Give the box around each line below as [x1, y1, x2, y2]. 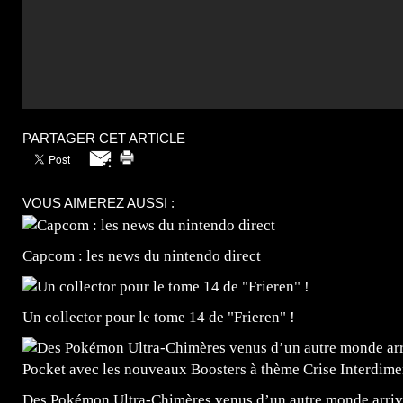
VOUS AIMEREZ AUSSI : [22, 195, 175, 211]
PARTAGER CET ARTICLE [22, 130, 185, 147]
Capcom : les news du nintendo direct [22, 247, 261, 265]
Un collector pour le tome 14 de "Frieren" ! [22, 309, 295, 327]
